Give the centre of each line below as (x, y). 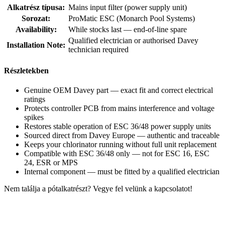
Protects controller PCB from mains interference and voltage (119, 108)
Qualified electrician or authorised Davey (133, 40)
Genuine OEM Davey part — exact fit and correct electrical (119, 90)
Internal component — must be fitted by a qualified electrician (122, 172)
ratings (35, 99)
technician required (98, 49)
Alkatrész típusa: (36, 7)
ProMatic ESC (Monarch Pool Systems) (132, 18)
